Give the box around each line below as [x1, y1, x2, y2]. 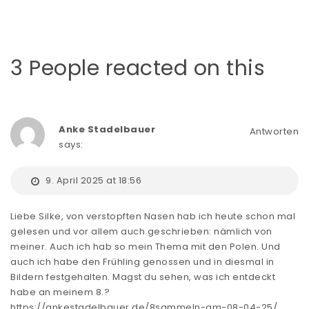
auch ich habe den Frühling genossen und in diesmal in [10, 255, 275, 269]
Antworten [249, 125, 299, 139]
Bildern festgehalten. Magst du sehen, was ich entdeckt [10, 270, 275, 284]
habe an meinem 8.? [10, 286, 110, 299]
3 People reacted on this [10, 54, 265, 83]
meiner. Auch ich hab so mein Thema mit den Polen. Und [10, 240, 281, 254]
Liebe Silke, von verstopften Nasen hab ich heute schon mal [10, 210, 295, 223]
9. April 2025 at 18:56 [43, 174, 141, 188]
